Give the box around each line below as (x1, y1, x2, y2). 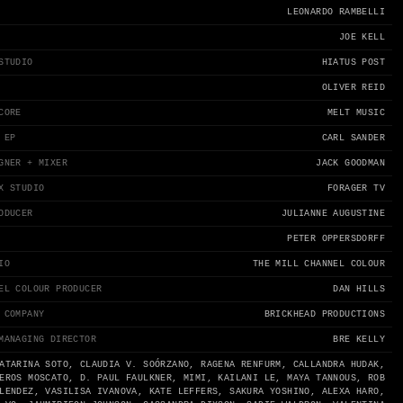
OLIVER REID (321, 83, 385, 93)
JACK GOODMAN (316, 158, 385, 168)
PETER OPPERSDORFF (287, 234, 385, 244)
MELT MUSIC (327, 108, 385, 118)
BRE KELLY (333, 335, 385, 345)
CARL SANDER (321, 133, 385, 143)
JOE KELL (338, 32, 385, 42)
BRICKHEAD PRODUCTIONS (264, 309, 385, 319)
